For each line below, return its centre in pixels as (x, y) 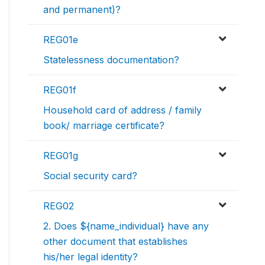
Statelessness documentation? (111, 60)
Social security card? (90, 176)
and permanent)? (82, 10)
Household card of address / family (122, 110)
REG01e (61, 40)
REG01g (61, 156)
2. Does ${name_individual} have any (126, 226)
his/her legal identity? (91, 257)
